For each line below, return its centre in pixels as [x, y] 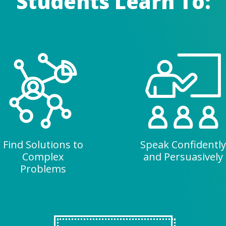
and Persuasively [183, 157]
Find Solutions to [43, 145]
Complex [43, 157]
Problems [43, 169]
